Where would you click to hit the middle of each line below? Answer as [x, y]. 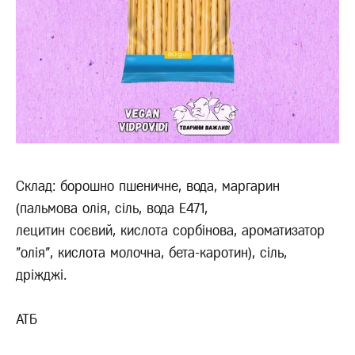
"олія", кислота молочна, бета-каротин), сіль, [151, 253]
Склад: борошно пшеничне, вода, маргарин [148, 187]
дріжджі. [41, 275]
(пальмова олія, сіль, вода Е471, [112, 209]
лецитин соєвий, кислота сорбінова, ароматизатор [170, 231]
